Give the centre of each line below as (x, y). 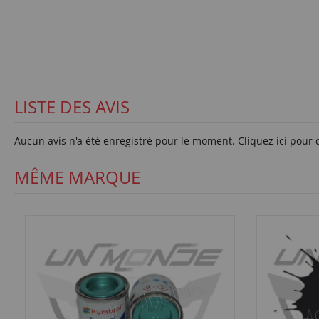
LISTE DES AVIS (72, 107)
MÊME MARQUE (77, 177)
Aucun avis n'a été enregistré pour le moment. (126, 141)
